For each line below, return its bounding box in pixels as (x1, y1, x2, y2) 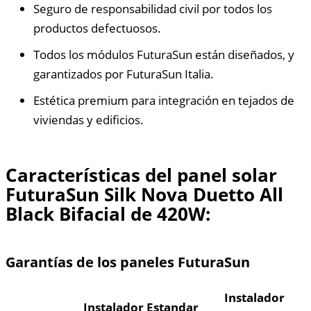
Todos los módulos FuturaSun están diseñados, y (33, 47, 294, 63)
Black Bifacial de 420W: (6, 202, 210, 226)
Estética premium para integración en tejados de (33, 92, 294, 109)
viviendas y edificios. (33, 112, 144, 128)
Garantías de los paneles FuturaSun (6, 252, 250, 271)
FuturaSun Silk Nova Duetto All (6, 183, 283, 207)
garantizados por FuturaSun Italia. (33, 66, 214, 83)
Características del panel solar (6, 163, 277, 187)
